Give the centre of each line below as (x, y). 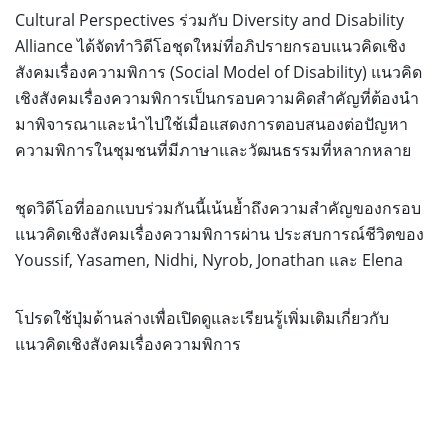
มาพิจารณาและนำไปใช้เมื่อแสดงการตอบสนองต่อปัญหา (211, 123)
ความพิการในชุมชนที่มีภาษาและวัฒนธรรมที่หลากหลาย (213, 149)
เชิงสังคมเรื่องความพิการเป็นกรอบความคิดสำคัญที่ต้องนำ (217, 97)
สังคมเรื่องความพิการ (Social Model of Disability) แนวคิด (218, 71)
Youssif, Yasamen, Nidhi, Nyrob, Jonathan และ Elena (209, 259)
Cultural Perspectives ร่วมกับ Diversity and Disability (209, 19)
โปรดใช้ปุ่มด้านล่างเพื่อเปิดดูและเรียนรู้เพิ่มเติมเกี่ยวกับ (202, 317)
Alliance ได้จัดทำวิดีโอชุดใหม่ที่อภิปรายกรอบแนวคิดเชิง (210, 45)
